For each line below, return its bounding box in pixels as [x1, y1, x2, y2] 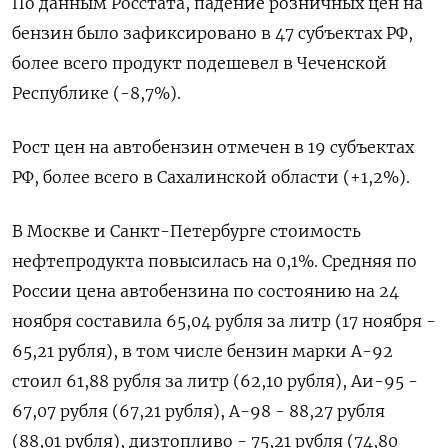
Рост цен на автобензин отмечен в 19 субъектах [12, 137, 414, 158]
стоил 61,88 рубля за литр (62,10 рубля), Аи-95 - [12, 371, 418, 392]
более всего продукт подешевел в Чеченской [12, 53, 387, 74]
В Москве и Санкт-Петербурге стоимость [12, 221, 361, 242]
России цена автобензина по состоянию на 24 [12, 281, 399, 302]
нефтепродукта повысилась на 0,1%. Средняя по [12, 251, 417, 272]
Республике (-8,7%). [12, 83, 181, 104]
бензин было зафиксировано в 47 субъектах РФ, [12, 23, 413, 44]
